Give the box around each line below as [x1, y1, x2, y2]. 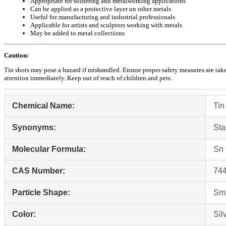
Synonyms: [12, 123, 56, 132]
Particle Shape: [12, 188, 70, 197]
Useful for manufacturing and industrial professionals [30, 13, 175, 21]
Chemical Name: [12, 101, 75, 110]
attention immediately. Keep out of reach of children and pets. [4, 74, 172, 82]
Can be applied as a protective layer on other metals [30, 5, 171, 13]
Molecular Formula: [12, 145, 86, 154]
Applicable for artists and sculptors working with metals [30, 21, 182, 29]
